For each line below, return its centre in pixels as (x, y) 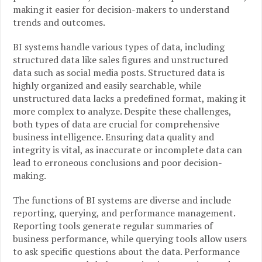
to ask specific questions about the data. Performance (127, 251)
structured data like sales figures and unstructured (121, 60)
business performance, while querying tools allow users (130, 239)
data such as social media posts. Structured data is (119, 73)
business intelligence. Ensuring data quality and (114, 137)
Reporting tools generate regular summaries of (113, 226)
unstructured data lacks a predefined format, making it (130, 98)
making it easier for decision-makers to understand (121, 9)
